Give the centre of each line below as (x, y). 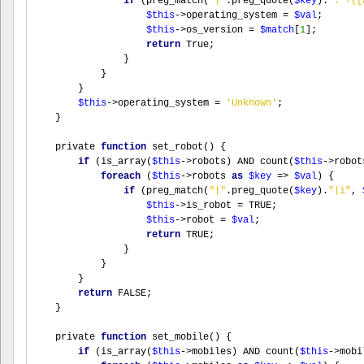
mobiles (212, 352)
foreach (121, 176)
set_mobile (180, 337)
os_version (217, 30)
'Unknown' (251, 103)
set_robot (178, 147)
